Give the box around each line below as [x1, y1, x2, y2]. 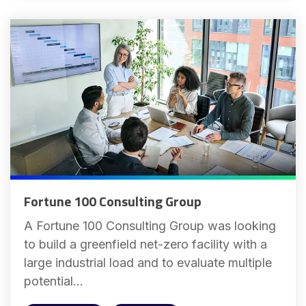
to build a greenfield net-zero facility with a [24, 237, 267, 252]
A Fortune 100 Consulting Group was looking [24, 219, 276, 234]
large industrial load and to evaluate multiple [24, 255, 272, 270]
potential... [24, 274, 83, 289]
